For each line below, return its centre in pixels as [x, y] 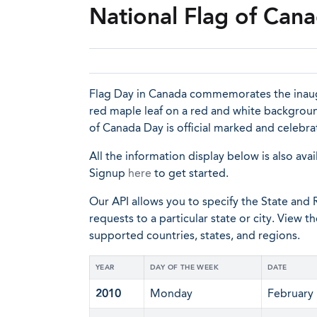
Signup [109, 173]
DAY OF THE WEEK [184, 267]
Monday [171, 293]
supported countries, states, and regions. [195, 235]
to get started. [190, 173]
